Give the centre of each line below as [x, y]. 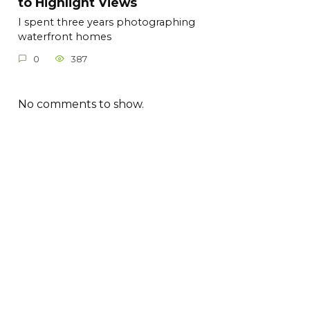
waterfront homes [65, 37]
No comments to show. [81, 104]
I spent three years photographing [107, 22]
